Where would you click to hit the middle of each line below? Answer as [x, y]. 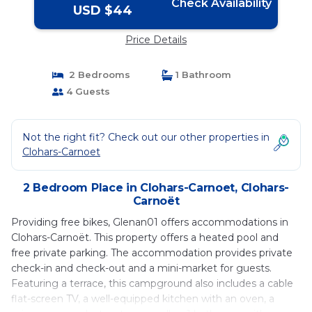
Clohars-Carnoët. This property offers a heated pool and [145, 237]
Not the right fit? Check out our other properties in [146, 137]
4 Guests [86, 91]
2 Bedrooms [96, 75]
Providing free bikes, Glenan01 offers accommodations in [150, 222]
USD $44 [103, 10]
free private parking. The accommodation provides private [152, 253]
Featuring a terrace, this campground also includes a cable [152, 283]
